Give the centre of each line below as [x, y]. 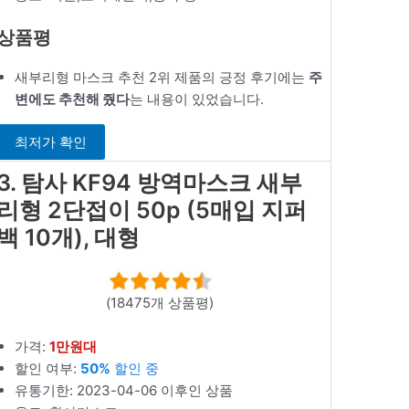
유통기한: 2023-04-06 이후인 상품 [124, 391]
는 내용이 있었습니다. [197, 100]
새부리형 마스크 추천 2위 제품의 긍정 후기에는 [162, 78]
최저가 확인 [51, 142]
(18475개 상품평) [160, 303]
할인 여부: [48, 369]
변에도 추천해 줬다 [73, 100]
